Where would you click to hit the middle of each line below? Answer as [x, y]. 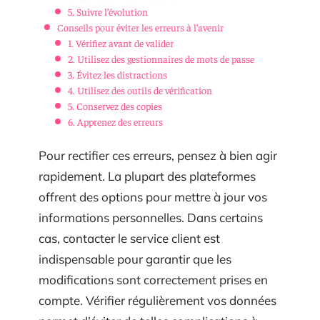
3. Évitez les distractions [117, 74]
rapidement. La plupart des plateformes [147, 176]
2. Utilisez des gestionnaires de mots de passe [161, 58]
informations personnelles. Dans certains [151, 217]
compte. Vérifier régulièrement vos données [157, 300]
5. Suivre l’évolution [108, 11]
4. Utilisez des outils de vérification [140, 90]
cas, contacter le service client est [129, 238]
